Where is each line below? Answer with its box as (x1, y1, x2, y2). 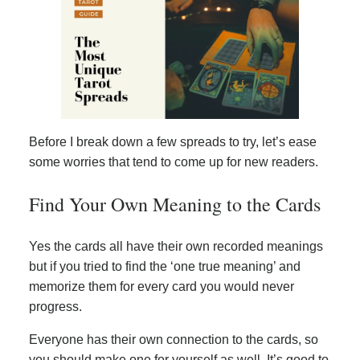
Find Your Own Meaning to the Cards (29, 190, 321, 217)
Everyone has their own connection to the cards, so (29, 332, 318, 346)
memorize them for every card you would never (29, 279, 294, 293)
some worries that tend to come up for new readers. (29, 154, 318, 169)
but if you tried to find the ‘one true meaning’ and (29, 259, 301, 273)
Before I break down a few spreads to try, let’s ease (29, 134, 317, 149)
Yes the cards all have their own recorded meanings (29, 239, 323, 253)
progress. (29, 299, 82, 313)
